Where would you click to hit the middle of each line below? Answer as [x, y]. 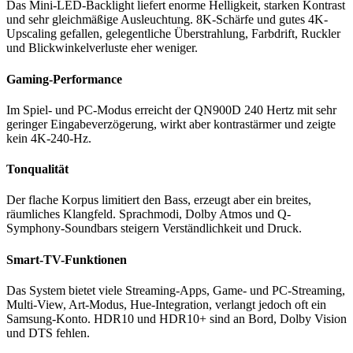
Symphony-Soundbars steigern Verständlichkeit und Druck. [154, 229]
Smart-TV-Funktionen [67, 259]
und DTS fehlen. [48, 333]
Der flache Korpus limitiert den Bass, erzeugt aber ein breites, [159, 200]
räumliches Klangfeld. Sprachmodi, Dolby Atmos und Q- [149, 214]
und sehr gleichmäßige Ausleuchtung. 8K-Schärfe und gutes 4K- [167, 20]
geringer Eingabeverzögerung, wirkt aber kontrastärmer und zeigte [171, 124]
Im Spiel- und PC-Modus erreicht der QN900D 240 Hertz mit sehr [171, 110]
